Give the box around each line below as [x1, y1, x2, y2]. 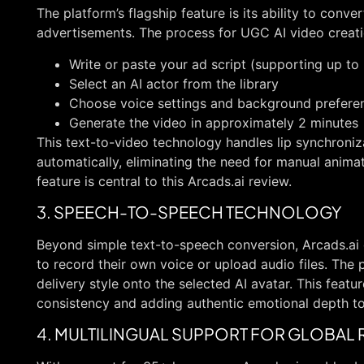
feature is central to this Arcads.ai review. [37, 172, 292, 189]
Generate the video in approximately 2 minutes [69, 114, 358, 131]
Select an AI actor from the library [69, 75, 279, 92]
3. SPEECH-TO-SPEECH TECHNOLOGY [37, 201, 341, 222]
